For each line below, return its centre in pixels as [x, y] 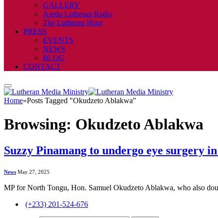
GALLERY [61, 5]
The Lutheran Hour [73, 23]
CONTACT [42, 66]
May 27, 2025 [34, 172]
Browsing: [40, 124]
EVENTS [58, 40]
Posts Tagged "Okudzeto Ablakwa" [82, 100]
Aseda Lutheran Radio [78, 14]
